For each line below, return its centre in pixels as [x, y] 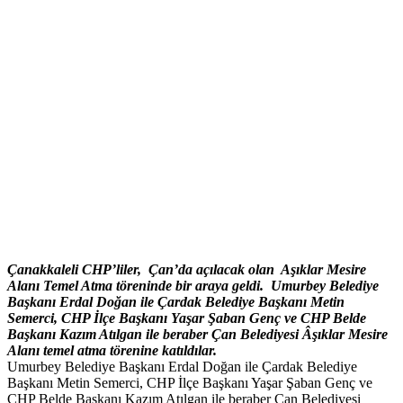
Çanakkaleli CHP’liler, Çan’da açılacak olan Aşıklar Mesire [187, 270]
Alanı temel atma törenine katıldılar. [112, 351]
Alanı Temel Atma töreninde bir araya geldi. [137, 286]
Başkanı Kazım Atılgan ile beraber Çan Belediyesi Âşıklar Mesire [197, 335]
